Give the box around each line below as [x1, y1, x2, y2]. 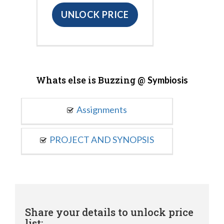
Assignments [76, 103, 127, 115]
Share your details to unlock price [25, 205, 193, 218]
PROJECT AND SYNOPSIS [49, 133, 154, 145]
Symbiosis [147, 74, 188, 85]
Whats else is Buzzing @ [36, 73, 147, 86]
